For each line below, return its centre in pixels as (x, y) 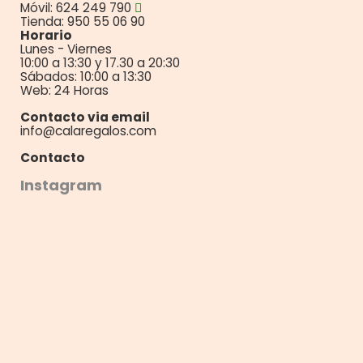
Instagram (61, 185)
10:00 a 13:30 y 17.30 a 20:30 (100, 62)
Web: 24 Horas (64, 90)
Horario (46, 35)
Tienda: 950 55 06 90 (83, 21)
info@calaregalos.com (88, 130)
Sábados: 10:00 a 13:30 (86, 76)
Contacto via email (85, 117)
